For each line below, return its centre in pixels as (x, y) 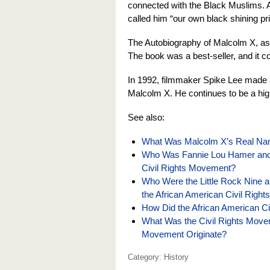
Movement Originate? (184, 234)
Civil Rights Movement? (188, 168)
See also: (146, 117)
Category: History (158, 257)
